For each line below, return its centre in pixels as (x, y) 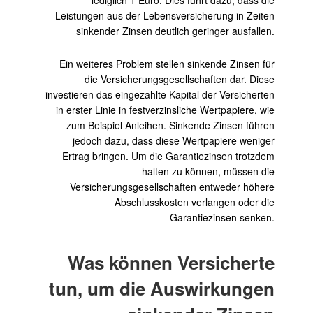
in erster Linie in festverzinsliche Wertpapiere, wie (165, 109)
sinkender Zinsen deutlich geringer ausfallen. (175, 30)
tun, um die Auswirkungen (162, 288)
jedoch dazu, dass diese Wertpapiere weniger (174, 140)
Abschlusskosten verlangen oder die (195, 202)
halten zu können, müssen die (208, 171)
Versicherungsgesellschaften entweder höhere (172, 186)
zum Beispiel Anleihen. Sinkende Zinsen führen (170, 125)
